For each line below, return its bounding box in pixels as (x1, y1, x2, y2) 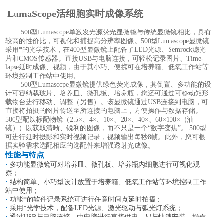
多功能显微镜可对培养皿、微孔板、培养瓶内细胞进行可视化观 (10, 160, 200, 168)
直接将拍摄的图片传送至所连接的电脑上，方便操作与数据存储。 (5, 107, 202, 114)
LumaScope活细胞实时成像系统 (7, 8, 144, 19)
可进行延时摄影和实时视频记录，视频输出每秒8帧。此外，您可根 (5, 133, 206, 140)
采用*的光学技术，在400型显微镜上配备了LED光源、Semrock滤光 (5, 46, 206, 53)
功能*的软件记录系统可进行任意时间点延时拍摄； (10, 195, 163, 203)
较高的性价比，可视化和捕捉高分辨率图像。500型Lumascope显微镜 (5, 37, 210, 45)
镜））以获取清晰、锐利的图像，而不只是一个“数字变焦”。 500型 (5, 124, 207, 132)
